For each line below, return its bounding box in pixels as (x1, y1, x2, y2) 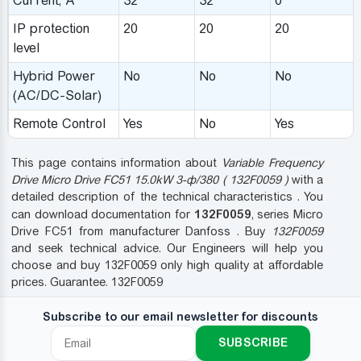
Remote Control (12, 115, 106, 131)
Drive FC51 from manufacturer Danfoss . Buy (10, 224, 272, 238)
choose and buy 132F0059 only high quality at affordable (10, 258, 324, 272)
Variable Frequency (222, 156, 324, 169)
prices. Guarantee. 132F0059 (10, 275, 163, 288)
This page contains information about (10, 156, 222, 169)
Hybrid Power (12, 68, 95, 84)
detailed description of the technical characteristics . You (10, 189, 324, 203)
